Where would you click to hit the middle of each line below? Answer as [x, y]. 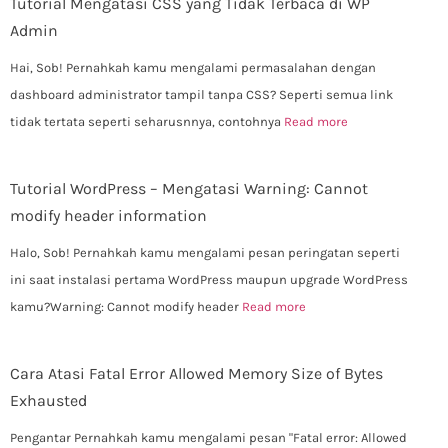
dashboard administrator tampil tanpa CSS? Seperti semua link [201, 95]
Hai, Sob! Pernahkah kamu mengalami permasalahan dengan [193, 68]
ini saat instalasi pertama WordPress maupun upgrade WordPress [209, 280]
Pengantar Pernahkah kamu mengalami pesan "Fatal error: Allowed [208, 438]
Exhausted [48, 401]
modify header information [108, 216]
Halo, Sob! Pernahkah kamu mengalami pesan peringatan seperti [205, 253]
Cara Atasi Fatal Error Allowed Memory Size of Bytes [196, 374]
